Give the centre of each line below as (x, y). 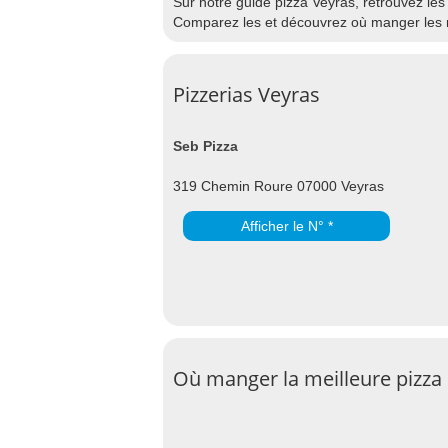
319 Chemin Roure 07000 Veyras (278, 186)
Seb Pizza (205, 146)
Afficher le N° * (286, 226)
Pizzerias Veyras (246, 94)
